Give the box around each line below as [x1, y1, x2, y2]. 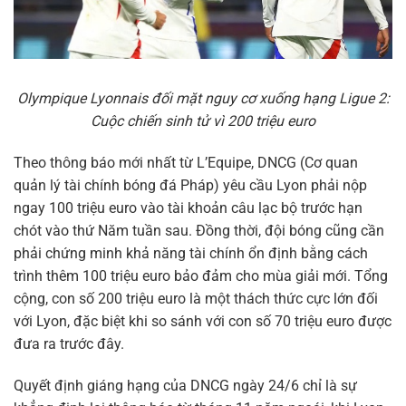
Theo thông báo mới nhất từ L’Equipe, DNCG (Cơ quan [14, 153, 358, 171]
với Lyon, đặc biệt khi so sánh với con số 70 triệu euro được [14, 312, 391, 330]
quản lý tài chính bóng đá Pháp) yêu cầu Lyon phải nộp [14, 176, 367, 194]
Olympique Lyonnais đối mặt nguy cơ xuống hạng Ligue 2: [16, 90, 390, 108]
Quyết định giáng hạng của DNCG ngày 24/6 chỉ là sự [14, 376, 357, 394]
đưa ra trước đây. [14, 334, 124, 353]
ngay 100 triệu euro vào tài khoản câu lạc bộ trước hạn [14, 198, 362, 217]
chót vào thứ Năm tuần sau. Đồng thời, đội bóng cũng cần [14, 221, 384, 239]
